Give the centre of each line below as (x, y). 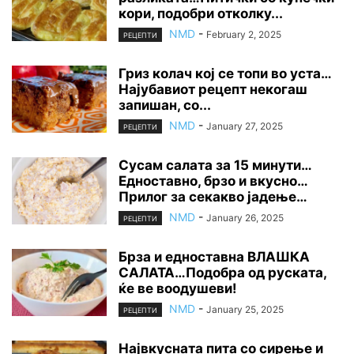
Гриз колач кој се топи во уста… (225, 73)
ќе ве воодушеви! (178, 289)
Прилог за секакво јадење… (213, 197)
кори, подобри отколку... (201, 13)
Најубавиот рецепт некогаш (213, 89)
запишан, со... (165, 105)
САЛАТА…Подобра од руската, (222, 273)
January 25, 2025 (245, 310)
